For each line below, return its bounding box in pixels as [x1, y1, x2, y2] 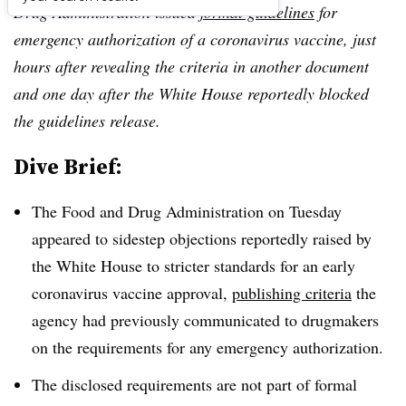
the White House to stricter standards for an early [32, 255, 355, 276]
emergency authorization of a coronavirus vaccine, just [14, 28, 376, 50]
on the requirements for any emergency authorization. [32, 336, 389, 358]
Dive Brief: [14, 151, 122, 181]
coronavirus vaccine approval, [32, 282, 232, 304]
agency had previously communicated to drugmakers [32, 309, 379, 331]
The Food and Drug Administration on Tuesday [32, 200, 342, 222]
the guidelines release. [14, 110, 166, 131]
